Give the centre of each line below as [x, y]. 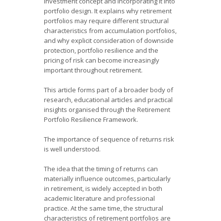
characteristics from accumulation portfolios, [110, 30]
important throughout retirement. [93, 70]
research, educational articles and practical [108, 99]
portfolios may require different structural [106, 20]
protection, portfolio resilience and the [101, 50]
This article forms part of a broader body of [109, 90]
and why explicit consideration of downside [109, 40]
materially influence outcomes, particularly [107, 178]
